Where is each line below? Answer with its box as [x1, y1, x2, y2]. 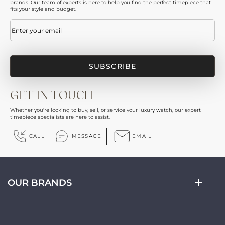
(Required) [25, 19, 51, 25]
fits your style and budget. [10, 6, 76, 12]
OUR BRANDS [8, 177, 72, 188]
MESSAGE [71, 133, 102, 139]
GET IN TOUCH [10, 89, 93, 102]
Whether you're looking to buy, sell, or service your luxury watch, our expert [10, 107, 201, 114]
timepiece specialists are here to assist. [10, 114, 110, 120]
